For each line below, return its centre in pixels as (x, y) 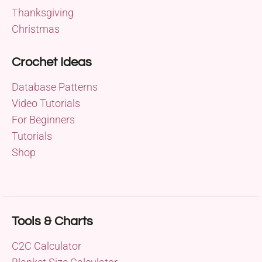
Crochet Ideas (52, 63)
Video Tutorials (46, 104)
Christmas (36, 29)
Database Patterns (55, 87)
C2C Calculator (46, 246)
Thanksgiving (43, 13)
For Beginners (43, 120)
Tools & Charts (52, 222)
